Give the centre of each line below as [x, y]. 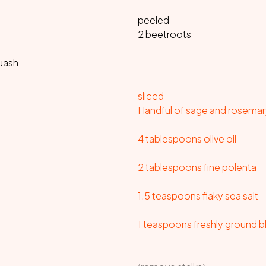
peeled [153, 20]
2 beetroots [164, 34]
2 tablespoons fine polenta [197, 167]
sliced [151, 96]
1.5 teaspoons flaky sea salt [198, 196]
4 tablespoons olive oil [187, 139]
